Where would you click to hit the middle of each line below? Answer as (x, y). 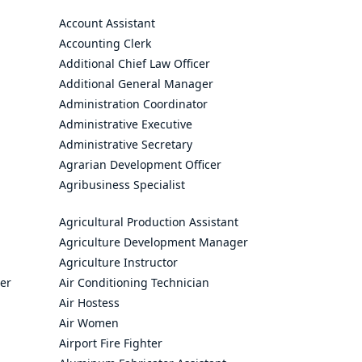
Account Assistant (107, 23)
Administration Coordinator (133, 104)
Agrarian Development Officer (140, 164)
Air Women (89, 323)
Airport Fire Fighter (111, 343)
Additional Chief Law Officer (135, 63)
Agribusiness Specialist (122, 185)
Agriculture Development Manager (154, 242)
